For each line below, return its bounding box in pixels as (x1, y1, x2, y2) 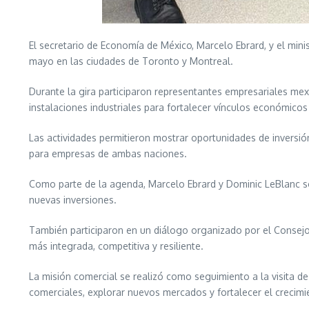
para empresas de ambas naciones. (29, 147, 187, 159)
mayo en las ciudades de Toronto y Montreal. (29, 54, 233, 67)
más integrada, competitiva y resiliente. (29, 239, 203, 252)
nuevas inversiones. (29, 193, 117, 206)
